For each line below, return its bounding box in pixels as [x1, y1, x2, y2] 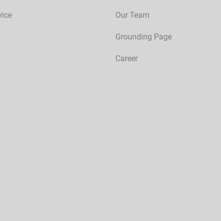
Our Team [115, 10, 149, 20]
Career [115, 54, 138, 64]
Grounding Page [115, 32, 172, 42]
